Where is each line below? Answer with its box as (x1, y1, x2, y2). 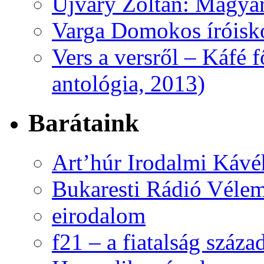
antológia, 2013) (52, 70, 205, 96)
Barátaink (28, 108, 139, 137)
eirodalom (52, 202, 146, 228)
